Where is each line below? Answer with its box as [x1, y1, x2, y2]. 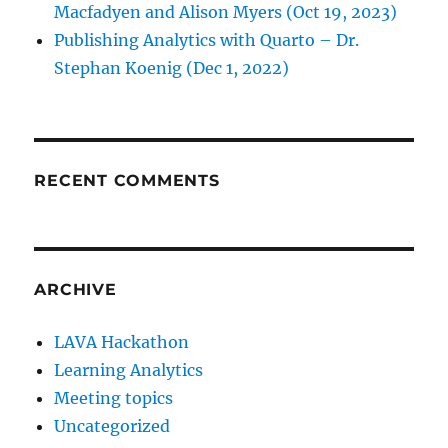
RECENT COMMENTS [34, 171, 220, 191]
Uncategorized [54, 416, 171, 437]
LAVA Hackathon [54, 332, 190, 353]
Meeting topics [54, 388, 174, 409]
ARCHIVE [34, 280, 117, 300]
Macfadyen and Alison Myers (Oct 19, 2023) [54, 2, 398, 23]
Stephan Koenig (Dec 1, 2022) [54, 58, 290, 79]
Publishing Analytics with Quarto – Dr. [54, 30, 360, 51]
